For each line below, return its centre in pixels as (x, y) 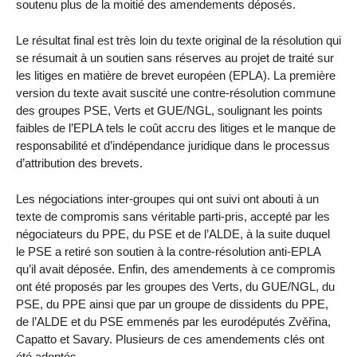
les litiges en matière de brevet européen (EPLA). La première (176, 76)
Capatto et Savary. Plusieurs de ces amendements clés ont (170, 339)
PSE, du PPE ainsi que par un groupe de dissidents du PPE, (172, 304)
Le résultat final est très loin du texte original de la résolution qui (178, 41)
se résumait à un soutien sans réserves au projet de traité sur (175, 58)
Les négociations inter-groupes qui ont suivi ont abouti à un (167, 198)
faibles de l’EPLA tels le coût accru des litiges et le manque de (176, 128)
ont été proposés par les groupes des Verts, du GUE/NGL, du (175, 286)
